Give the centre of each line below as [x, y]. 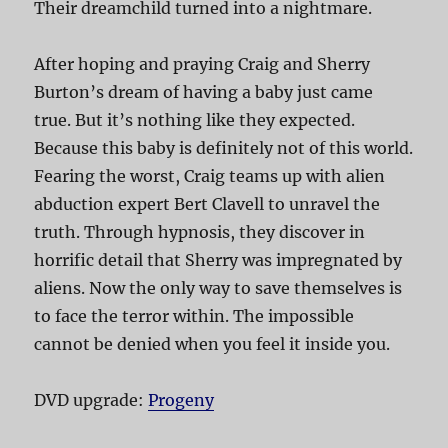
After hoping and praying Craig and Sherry [202, 64]
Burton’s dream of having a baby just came [204, 92]
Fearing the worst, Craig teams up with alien [210, 176]
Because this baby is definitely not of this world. [224, 148]
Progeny [181, 400]
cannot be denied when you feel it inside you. [212, 344]
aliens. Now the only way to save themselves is [218, 288]
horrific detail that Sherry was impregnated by [218, 260]
